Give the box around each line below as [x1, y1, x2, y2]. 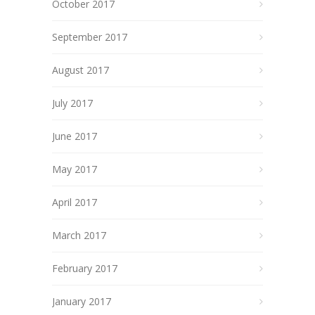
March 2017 [52, 228, 106, 242]
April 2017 [52, 195, 97, 209]
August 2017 [52, 63, 109, 77]
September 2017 [52, 30, 127, 44]
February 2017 [52, 261, 117, 275]
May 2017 [52, 162, 97, 176]
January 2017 [52, 294, 111, 308]
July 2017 [52, 96, 93, 110]
